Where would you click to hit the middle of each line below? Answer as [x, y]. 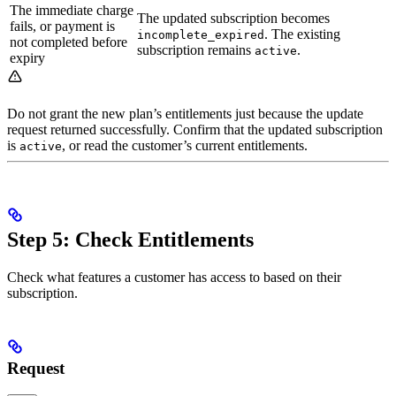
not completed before [69, 42]
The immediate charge [72, 10]
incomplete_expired [201, 34]
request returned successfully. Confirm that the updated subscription [195, 129]
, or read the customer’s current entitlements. [185, 145]
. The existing [302, 34]
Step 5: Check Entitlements [130, 239]
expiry [27, 57]
